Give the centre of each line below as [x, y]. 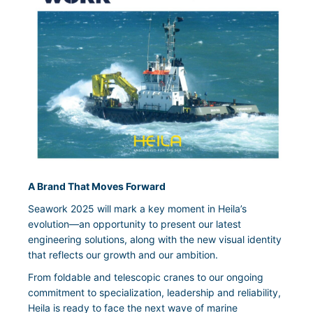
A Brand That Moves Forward [97, 186]
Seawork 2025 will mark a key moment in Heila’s [137, 208]
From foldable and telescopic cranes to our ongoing [146, 277]
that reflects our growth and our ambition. [124, 254]
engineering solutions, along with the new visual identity [155, 239]
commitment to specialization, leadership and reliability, [154, 292]
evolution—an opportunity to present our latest [134, 224]
